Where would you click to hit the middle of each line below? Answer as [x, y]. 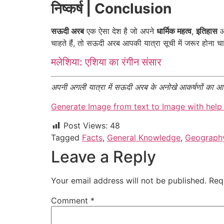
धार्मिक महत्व [174, 31]
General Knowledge [144, 138]
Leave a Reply [103, 157]
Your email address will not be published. [129, 181]
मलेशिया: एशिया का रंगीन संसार [106, 62]
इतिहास [207, 31]
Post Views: [85, 126]
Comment [71, 201]
